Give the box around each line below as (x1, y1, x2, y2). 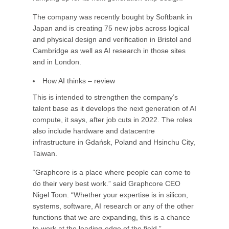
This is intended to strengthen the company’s (33, 93, 178, 101)
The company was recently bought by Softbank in (33, 13, 192, 21)
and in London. (33, 58, 81, 66)
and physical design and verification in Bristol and (33, 35, 192, 43)
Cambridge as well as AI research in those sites (33, 47, 186, 55)
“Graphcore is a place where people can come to (33, 168, 191, 176)
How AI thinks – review (42, 77, 115, 85)
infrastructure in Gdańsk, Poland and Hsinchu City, (33, 138, 195, 146)
